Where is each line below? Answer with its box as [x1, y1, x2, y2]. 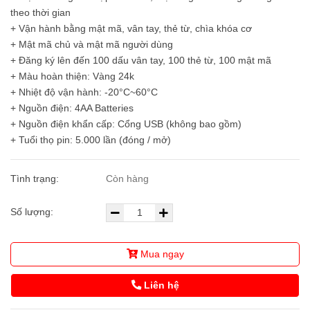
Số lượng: [10, 206, 56, 218]
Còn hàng [106, 173, 149, 185]
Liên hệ [140, 280, 179, 291]
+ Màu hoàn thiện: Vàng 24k [10, 71, 134, 82]
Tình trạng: [10, 173, 62, 185]
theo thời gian [10, 7, 71, 19]
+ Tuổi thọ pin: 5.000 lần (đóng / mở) [10, 134, 171, 146]
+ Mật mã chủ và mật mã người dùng [10, 39, 173, 51]
